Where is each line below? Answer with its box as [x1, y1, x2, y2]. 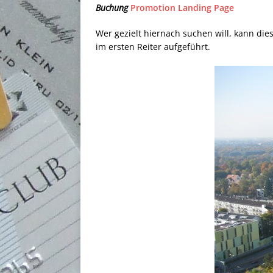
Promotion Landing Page [130, 1, 234, 13]
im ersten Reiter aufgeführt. [96, 40, 210, 52]
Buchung [96, 1, 128, 13]
